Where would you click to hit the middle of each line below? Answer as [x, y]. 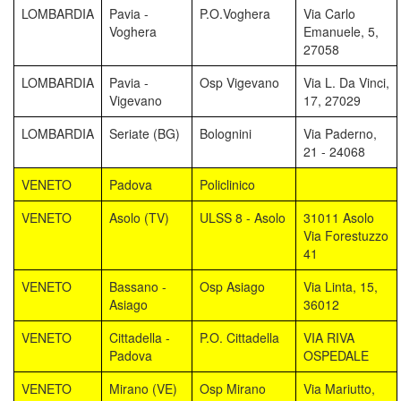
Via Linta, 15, [341, 286]
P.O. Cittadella [239, 337]
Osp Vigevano [239, 82]
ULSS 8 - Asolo [243, 217]
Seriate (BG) [145, 133]
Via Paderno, [340, 133]
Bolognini [226, 133]
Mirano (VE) [143, 388]
